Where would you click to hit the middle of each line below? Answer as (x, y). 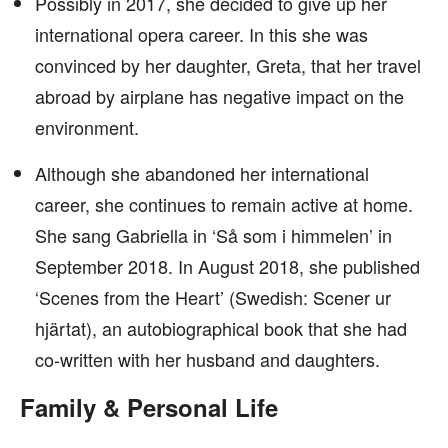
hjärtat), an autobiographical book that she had (221, 328)
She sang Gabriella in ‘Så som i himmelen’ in (213, 235)
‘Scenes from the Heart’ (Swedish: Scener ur (213, 297)
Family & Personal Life (149, 407)
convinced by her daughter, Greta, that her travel (228, 65)
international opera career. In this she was (201, 34)
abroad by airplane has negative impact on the (219, 96)
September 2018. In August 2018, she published (227, 266)
